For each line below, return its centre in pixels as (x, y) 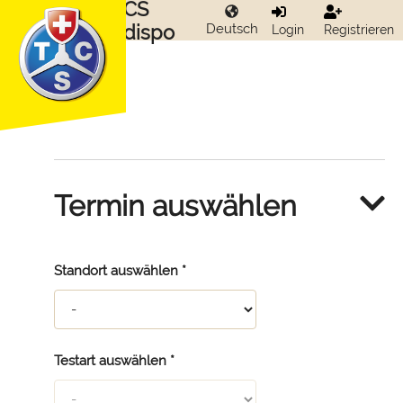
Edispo (143, 32)
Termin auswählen (175, 205)
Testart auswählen (110, 361)
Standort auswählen (116, 271)
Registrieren (358, 29)
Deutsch (232, 28)
